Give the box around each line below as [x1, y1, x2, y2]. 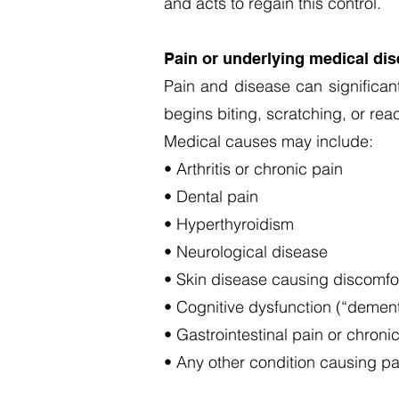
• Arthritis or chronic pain [164, 159, 343, 179]
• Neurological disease [164, 241, 328, 262]
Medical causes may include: [164, 131, 373, 151]
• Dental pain [164, 186, 258, 207]
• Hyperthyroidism [164, 214, 294, 234]
